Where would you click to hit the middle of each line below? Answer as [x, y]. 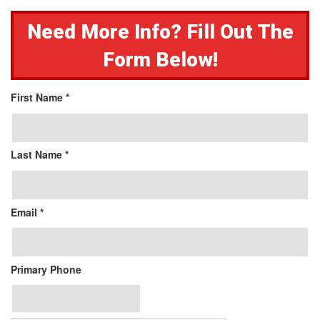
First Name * [40, 97]
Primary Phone [46, 269]
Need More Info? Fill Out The [160, 31]
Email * [27, 212]
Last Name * [40, 155]
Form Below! [160, 59]
